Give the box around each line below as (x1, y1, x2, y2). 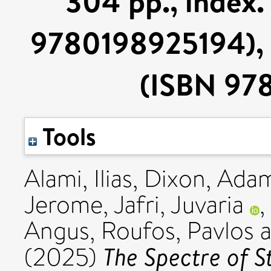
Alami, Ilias (24, 162, 132, 196)
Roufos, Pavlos (101, 214, 254, 248)
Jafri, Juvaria (114, 188, 244, 222)
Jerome (24, 188, 103, 222)
